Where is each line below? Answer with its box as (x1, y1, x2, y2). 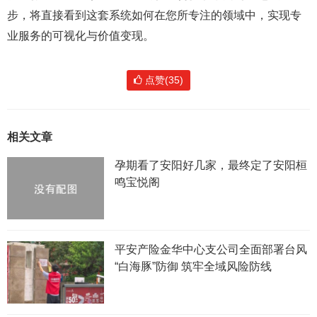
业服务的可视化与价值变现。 (7, 30, 154, 42)
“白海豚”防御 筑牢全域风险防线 (114, 260, 272, 273)
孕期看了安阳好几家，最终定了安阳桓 (114, 159, 307, 171)
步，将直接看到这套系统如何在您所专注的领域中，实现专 (7, 9, 301, 21)
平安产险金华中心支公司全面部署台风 (114, 243, 307, 256)
